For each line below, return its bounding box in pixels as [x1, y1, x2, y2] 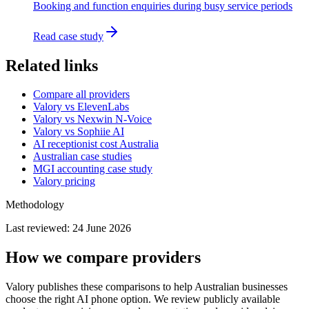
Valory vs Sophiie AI [33, 126, 124, 138]
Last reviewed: [6, 222, 72, 235]
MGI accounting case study [33, 163, 152, 175]
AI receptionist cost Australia [33, 138, 159, 150]
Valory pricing [33, 175, 95, 188]
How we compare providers [6, 248, 201, 267]
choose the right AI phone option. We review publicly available [6, 293, 280, 306]
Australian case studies [33, 150, 132, 163]
